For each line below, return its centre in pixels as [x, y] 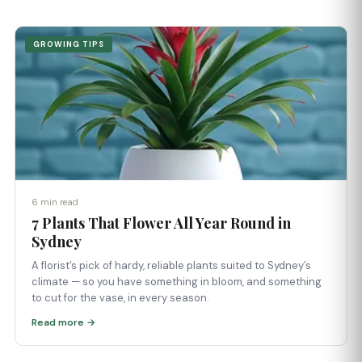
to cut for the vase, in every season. [120, 298]
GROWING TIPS [69, 44]
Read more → [63, 322]
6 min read [55, 202]
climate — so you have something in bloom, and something [177, 282]
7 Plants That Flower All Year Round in [161, 223]
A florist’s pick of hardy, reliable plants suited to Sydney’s [171, 265]
